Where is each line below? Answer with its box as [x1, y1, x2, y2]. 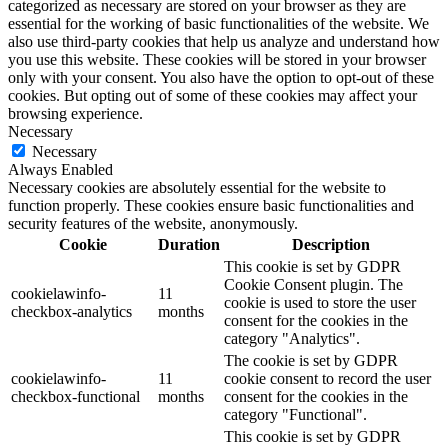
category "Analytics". [224, 330, 360, 348]
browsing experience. [8, 105, 143, 123]
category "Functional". [224, 406, 367, 424]
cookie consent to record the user [224, 370, 431, 388]
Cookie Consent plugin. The [224, 276, 403, 294]
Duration [158, 236, 220, 254]
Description [291, 236, 370, 254]
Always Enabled [8, 161, 113, 179]
